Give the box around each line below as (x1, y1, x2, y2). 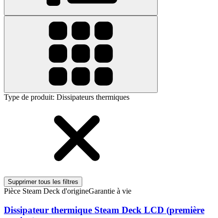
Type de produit (4, 93, 53, 102)
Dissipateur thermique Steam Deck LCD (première (4, 204, 204, 215)
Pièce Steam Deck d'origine (4, 187, 89, 196)
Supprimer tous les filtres (8, 178, 78, 186)
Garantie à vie (89, 187, 131, 196)
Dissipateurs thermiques (56, 93, 129, 102)
